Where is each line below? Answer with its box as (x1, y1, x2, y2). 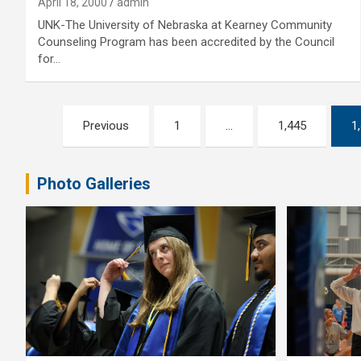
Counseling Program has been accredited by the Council (38, 35, 334, 49)
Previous (83, 118, 130, 133)
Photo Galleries (37, 174, 151, 193)
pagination (25, 139, 147, 169)
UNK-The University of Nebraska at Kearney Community (38, 18, 332, 32)
